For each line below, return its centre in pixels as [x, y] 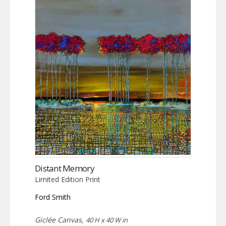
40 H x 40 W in [107, 220]
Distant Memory [65, 168]
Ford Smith [53, 197]
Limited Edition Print [68, 180]
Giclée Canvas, [60, 220]
